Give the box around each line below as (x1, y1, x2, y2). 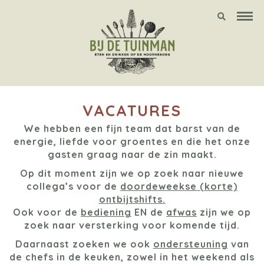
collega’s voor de (27, 180, 120, 192)
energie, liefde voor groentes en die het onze (14, 135, 250, 147)
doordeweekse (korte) (120, 180, 237, 192)
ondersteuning (153, 237, 228, 250)
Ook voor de (13, 206, 81, 218)
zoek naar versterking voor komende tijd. (24, 219, 240, 231)
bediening (81, 206, 131, 218)
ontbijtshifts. (98, 193, 166, 205)
